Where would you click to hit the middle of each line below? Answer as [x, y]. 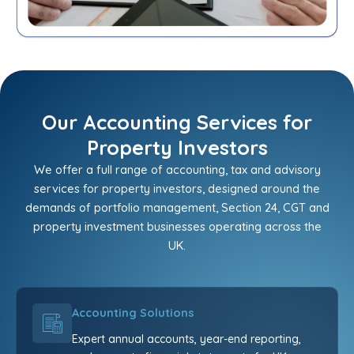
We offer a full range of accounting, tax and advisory [177, 170]
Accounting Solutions [133, 313]
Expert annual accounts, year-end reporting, [186, 339]
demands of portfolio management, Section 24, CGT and [177, 208]
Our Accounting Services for [177, 122]
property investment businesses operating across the [177, 227]
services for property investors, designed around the [177, 189]
